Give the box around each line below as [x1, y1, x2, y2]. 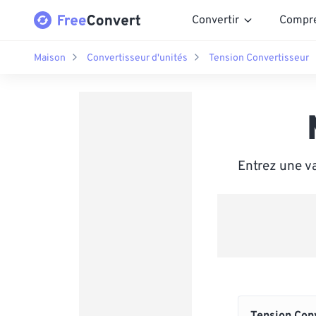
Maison [34, 51, 66, 64]
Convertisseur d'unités [87, 51, 188, 64]
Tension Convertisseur [209, 51, 309, 64]
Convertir [192, 13, 239, 28]
